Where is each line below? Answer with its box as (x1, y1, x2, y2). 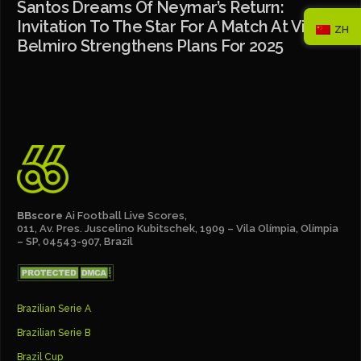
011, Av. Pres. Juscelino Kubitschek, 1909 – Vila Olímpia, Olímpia (17, 222, 339, 234)
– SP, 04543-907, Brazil (17, 234, 134, 247)
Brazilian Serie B (17, 326, 91, 338)
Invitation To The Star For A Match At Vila (17, 16, 319, 36)
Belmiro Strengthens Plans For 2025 (17, 35, 284, 56)
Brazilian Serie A (17, 302, 92, 314)
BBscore (17, 209, 64, 222)
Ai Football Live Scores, (63, 209, 190, 222)
